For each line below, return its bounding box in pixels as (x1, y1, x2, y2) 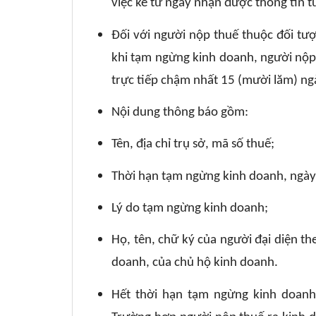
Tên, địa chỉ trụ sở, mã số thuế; (111, 138, 277, 152)
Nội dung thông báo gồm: (111, 105, 251, 119)
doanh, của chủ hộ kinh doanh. (111, 256, 278, 270)
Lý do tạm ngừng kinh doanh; (111, 201, 271, 215)
